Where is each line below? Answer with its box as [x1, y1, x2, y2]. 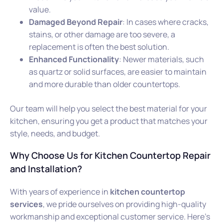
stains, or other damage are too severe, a [29, 28, 175, 40]
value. [29, 3, 51, 15]
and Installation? [10, 163, 82, 175]
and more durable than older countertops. [29, 78, 180, 90]
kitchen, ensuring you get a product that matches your [10, 115, 208, 126]
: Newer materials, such [119, 53, 204, 65]
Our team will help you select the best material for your [10, 103, 207, 114]
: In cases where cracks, [122, 16, 209, 27]
